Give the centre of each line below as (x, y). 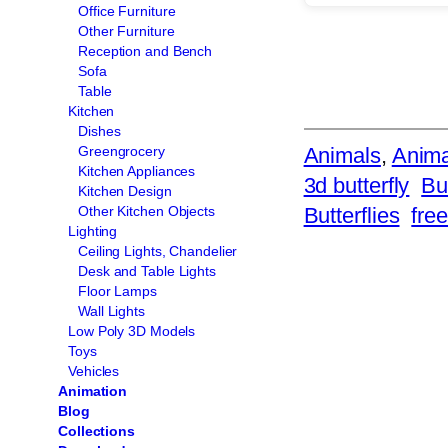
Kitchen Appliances (137, 170)
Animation (93, 390)
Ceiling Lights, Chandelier (158, 250)
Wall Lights (111, 310)
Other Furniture (126, 30)
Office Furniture (127, 10)
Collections (96, 430)
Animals (342, 155)
